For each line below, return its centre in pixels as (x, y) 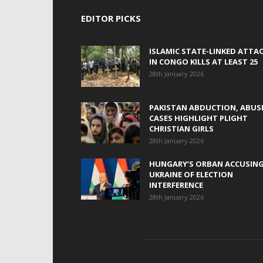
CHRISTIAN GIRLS (181, 129)
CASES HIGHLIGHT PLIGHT (198, 118)
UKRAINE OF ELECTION (191, 174)
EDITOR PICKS (111, 18)
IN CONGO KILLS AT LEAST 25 (203, 62)
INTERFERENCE (176, 185)
